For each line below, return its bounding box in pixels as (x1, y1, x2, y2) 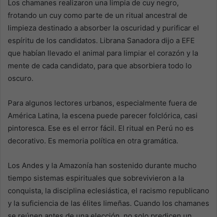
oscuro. (8, 74, 33, 83)
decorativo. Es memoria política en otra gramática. (8, 136, 178, 146)
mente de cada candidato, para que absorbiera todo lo (8, 61, 192, 71)
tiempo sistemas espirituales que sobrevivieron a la (8, 173, 184, 183)
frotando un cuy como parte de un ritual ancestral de (8, 11, 187, 20)
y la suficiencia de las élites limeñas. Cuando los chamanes (8, 199, 209, 208)
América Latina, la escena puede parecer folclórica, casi (8, 111, 198, 121)
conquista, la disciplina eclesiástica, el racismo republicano (8, 186, 209, 196)
